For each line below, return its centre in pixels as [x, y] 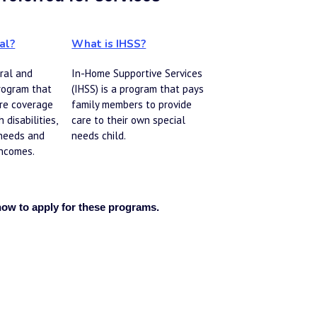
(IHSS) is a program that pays [138, 88]
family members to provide [132, 104]
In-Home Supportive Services [137, 73]
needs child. [99, 135]
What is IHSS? [109, 44]
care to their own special [129, 120]
